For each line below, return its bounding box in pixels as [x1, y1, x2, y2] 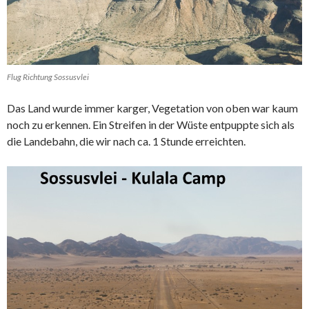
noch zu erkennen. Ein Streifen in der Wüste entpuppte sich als [7, 118, 295, 132]
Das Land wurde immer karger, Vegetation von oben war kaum [7, 101, 298, 115]
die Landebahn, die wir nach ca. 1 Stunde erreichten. [7, 134, 246, 148]
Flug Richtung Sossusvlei [7, 72, 89, 83]
